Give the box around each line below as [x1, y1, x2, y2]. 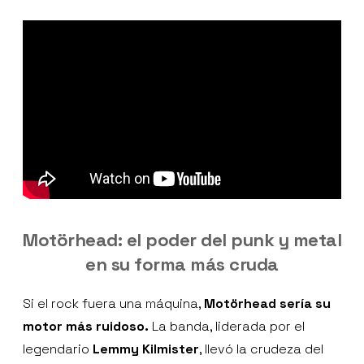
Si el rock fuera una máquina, [23, 295, 204, 313]
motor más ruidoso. [23, 318, 149, 336]
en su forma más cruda [85, 253, 279, 276]
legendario [23, 340, 93, 358]
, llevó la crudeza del [199, 340, 323, 358]
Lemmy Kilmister [93, 340, 199, 358]
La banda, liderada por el [149, 318, 305, 336]
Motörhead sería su [204, 295, 331, 313]
